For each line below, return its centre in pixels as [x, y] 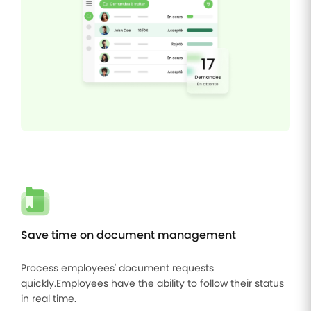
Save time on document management [128, 235]
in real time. [49, 299]
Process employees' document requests [117, 268]
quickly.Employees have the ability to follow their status [152, 283]
